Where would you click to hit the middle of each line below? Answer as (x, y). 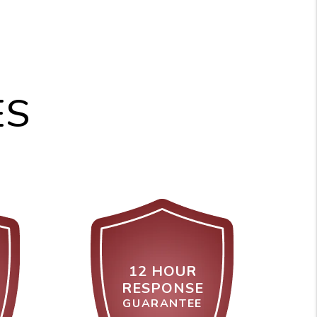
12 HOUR (162, 272)
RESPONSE (162, 289)
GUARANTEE (162, 304)
